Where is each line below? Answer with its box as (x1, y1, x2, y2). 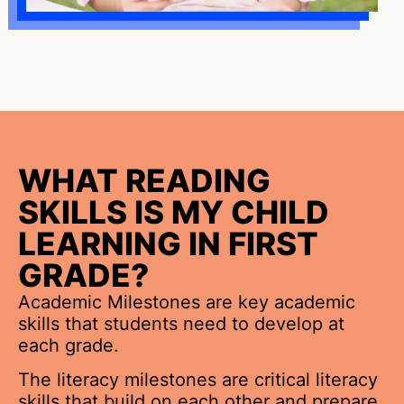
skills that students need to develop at (18, 313, 344, 335)
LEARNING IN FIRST (18, 225, 318, 263)
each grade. (18, 335, 119, 357)
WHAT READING (18, 161, 271, 200)
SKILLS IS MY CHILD (18, 193, 329, 232)
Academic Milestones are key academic (18, 291, 355, 314)
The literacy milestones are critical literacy (18, 369, 378, 391)
